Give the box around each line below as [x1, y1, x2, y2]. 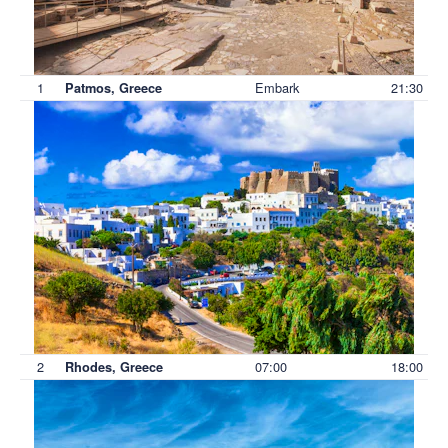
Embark [255, 77, 299, 97]
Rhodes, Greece [65, 357, 163, 376]
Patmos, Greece [65, 78, 162, 97]
